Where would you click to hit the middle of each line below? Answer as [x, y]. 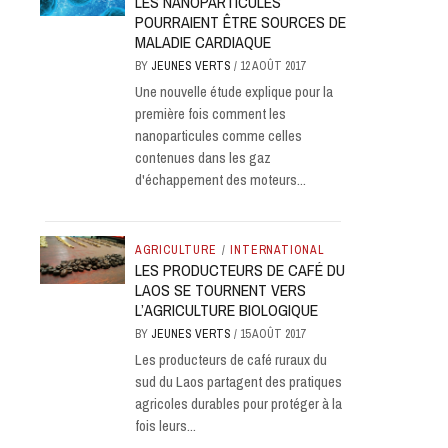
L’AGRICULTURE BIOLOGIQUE [226, 310]
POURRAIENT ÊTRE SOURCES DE [240, 22]
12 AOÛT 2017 [272, 66]
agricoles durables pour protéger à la [238, 403]
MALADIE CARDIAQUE [202, 42]
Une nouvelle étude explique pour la [233, 91]
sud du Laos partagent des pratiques [238, 381]
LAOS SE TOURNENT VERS [220, 290]
